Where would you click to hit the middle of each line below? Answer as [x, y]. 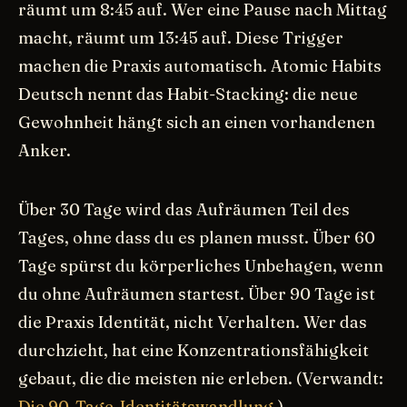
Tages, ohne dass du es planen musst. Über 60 [197, 237]
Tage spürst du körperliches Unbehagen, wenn [201, 265]
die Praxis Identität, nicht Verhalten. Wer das [193, 322]
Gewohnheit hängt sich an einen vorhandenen [197, 122]
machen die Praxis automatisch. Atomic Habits [200, 65]
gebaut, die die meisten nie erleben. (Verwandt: [201, 378]
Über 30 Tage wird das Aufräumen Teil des [184, 209]
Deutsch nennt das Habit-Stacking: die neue [188, 94]
